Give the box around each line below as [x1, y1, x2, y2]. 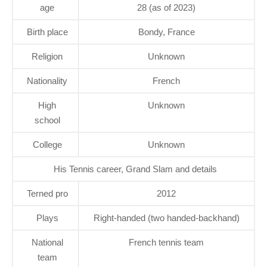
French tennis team [129, 237, 204, 247]
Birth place [26, 26, 68, 37]
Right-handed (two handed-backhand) [93, 212, 240, 223]
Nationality [27, 75, 67, 86]
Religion [32, 51, 63, 61]
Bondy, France [138, 26, 195, 37]
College [32, 139, 62, 150]
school [34, 114, 60, 125]
